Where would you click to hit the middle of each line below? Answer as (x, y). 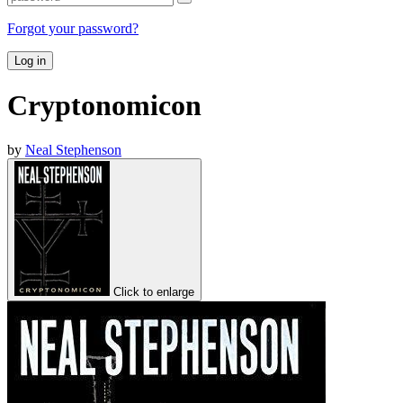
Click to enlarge (154, 291)
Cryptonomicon (104, 106)
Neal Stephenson (73, 149)
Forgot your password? (73, 28)
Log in (30, 60)
